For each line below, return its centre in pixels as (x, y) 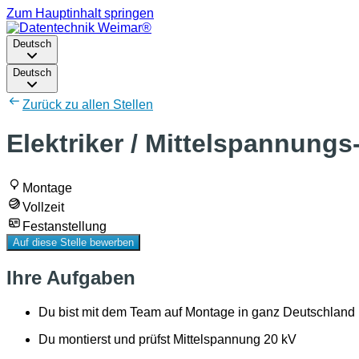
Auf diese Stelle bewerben (73, 242)
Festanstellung (65, 226)
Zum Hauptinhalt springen (80, 13)
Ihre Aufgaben (71, 277)
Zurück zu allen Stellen (88, 105)
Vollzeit (43, 207)
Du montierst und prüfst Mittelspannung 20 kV (167, 339)
